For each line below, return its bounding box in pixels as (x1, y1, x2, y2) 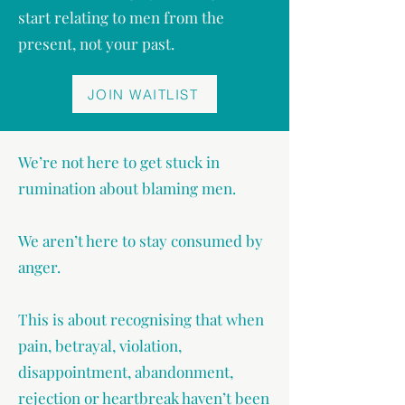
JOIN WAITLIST (87, 85, 199, 103)
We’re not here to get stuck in (18, 152, 220, 172)
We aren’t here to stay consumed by (18, 231, 263, 250)
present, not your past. (18, 33, 174, 53)
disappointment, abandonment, (18, 362, 233, 381)
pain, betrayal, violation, (18, 335, 182, 355)
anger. (18, 257, 61, 277)
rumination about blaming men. (18, 178, 236, 198)
